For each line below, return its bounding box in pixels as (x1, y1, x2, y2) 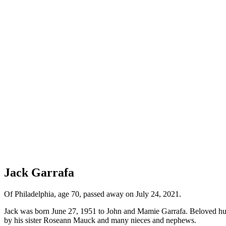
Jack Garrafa (4, 165, 74, 179)
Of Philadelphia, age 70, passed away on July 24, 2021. (4, 189, 181, 198)
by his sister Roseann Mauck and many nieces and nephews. (4, 215, 196, 224)
